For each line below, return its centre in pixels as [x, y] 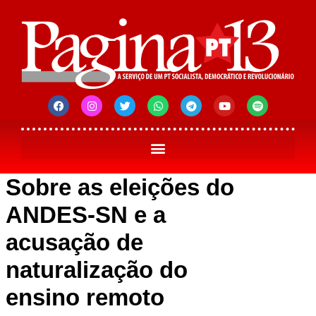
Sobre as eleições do [120, 188]
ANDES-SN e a [86, 215]
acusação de [74, 243]
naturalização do [97, 270]
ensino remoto [85, 298]
